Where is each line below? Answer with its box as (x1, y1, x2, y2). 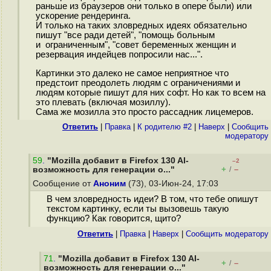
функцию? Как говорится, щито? (46, 214, 181, 224)
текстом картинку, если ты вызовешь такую (46, 204, 229, 214)
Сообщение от (33, 179, 93, 188)
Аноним (93, 179, 126, 188)
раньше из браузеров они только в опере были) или (35, 1, 252, 11)
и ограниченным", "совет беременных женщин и (35, 40, 236, 50)
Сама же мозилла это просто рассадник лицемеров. (35, 107, 253, 117)
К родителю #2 (137, 122, 192, 131)
